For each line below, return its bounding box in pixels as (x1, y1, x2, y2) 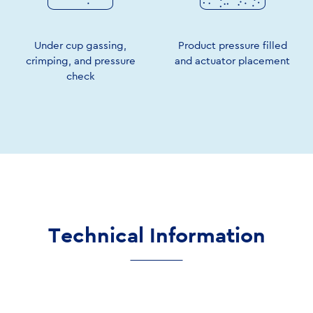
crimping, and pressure (25, 54, 136, 68)
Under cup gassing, (34, 38, 127, 52)
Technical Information (48, 221, 265, 249)
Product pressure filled (177, 38, 287, 52)
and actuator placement (175, 54, 291, 68)
